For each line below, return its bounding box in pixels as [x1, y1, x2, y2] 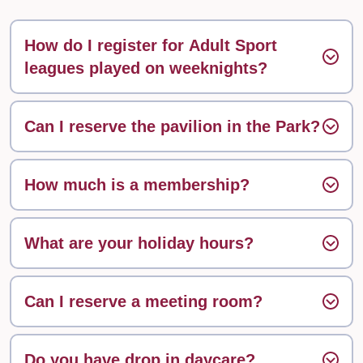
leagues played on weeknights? [24, 59, 267, 78]
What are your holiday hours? [24, 234, 254, 253]
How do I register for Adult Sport [24, 36, 277, 55]
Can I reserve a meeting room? [24, 293, 263, 311]
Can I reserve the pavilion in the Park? [24, 117, 320, 136]
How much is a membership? [24, 176, 250, 194]
